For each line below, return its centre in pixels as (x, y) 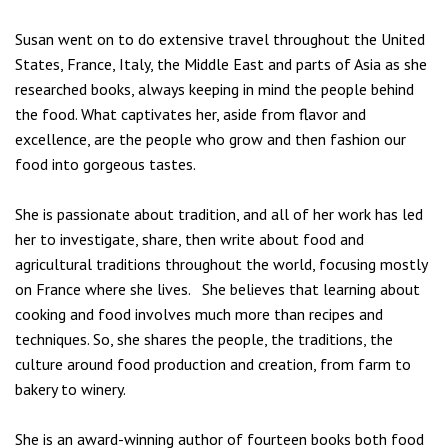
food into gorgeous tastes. (105, 164)
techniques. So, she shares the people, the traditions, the (204, 339)
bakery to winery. (70, 389)
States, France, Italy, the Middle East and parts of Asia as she (221, 64)
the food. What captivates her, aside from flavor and (190, 114)
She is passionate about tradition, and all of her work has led (219, 214)
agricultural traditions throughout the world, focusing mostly (221, 264)
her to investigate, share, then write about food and (189, 239)
